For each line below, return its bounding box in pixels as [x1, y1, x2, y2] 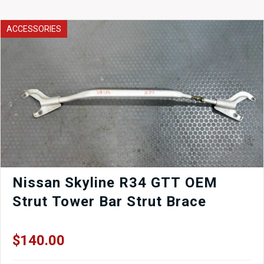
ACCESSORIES [6, 24, 61, 34]
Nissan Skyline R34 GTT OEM [12, 174, 217, 192]
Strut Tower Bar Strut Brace [12, 193, 206, 210]
